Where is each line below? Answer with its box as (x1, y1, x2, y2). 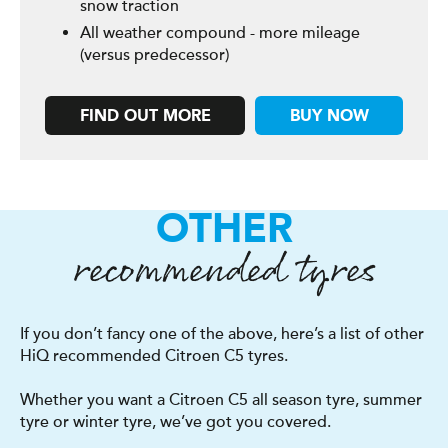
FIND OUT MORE (79, 109, 211, 125)
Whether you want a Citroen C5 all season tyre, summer (20, 390, 422, 410)
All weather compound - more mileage (80, 23, 360, 43)
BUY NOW (289, 109, 369, 125)
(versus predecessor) (80, 45, 229, 65)
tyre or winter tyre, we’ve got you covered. (20, 412, 331, 432)
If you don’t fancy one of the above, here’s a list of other (20, 324, 424, 344)
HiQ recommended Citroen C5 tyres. (20, 346, 288, 366)
